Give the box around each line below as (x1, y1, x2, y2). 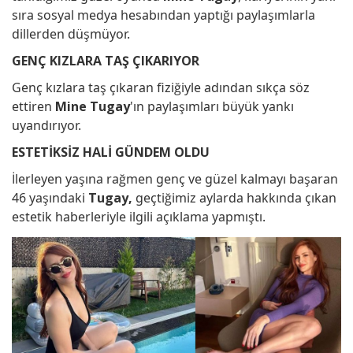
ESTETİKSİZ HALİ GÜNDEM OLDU (12, 143, 210, 161)
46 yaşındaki (12, 189, 88, 206)
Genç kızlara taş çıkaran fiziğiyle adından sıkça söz (12, 79, 310, 96)
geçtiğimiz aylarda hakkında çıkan (132, 189, 336, 206)
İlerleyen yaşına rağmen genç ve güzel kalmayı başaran (12, 170, 338, 188)
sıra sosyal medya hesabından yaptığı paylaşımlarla (12, 6, 315, 24)
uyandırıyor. (12, 117, 81, 134)
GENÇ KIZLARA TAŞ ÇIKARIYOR (12, 52, 199, 69)
